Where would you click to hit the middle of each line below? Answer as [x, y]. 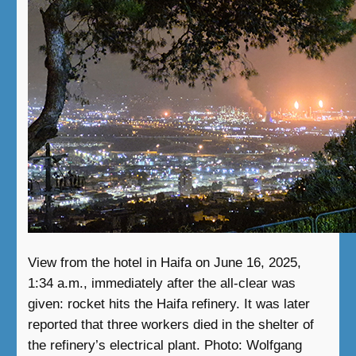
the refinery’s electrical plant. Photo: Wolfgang [164, 345]
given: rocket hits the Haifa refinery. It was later [168, 304]
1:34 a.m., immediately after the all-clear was [161, 283]
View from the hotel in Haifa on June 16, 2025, [164, 262]
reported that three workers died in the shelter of [170, 324]
